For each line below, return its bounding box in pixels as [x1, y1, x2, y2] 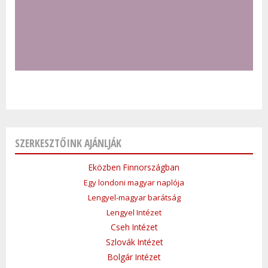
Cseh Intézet [111, 221, 157, 233]
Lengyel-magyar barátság [87, 192, 181, 203]
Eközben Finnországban [89, 162, 179, 173]
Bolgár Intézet [108, 251, 160, 263]
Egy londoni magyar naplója [84, 177, 184, 188]
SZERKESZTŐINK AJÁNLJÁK [15, 136, 121, 151]
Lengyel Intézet [106, 207, 162, 218]
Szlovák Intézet [105, 236, 163, 248]
